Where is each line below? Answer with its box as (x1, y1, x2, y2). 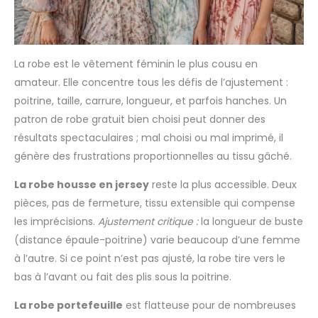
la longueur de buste (198, 214, 303, 229)
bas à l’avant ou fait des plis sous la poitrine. (14, 269, 231, 284)
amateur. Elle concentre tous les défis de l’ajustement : (14, 75, 288, 89)
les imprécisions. (14, 214, 98, 229)
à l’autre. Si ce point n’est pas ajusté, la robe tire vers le (14, 251, 285, 265)
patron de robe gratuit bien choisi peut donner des (14, 111, 265, 126)
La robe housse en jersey (14, 177, 149, 192)
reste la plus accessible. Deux (149, 177, 297, 192)
